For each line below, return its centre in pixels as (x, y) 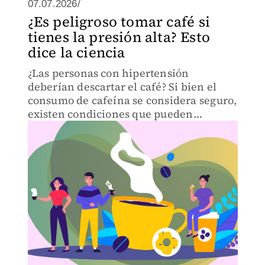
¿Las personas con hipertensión (108, 73)
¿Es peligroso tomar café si (119, 22)
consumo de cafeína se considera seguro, (132, 100)
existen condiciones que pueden (110, 114)
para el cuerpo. (66, 141)
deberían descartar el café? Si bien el (122, 87)
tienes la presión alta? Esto (119, 37)
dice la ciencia (76, 52)
